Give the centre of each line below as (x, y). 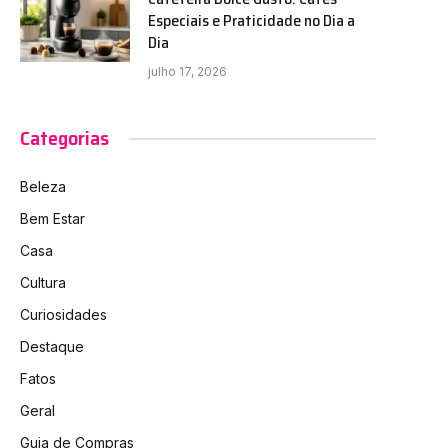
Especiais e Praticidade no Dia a (251, 21)
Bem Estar (52, 219)
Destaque (52, 347)
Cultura (43, 283)
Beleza (43, 187)
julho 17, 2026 (187, 72)
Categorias (64, 138)
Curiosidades (63, 315)
